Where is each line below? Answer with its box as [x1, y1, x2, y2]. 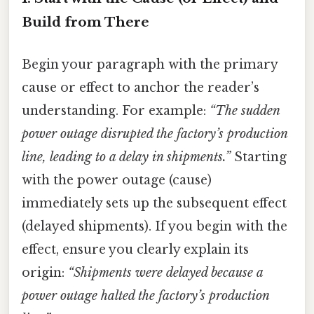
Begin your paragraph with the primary [22, 56, 278, 72]
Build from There [22, 14, 149, 31]
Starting [231, 149, 287, 165]
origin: [22, 264, 68, 280]
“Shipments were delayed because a [68, 264, 263, 280]
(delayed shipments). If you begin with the [22, 218, 287, 234]
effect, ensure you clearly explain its [22, 241, 249, 257]
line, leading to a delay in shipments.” [22, 149, 231, 165]
